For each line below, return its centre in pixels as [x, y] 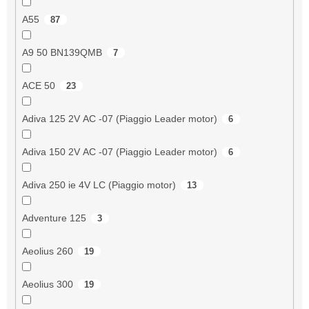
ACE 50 [38, 85]
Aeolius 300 [47, 284]
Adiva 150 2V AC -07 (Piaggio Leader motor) [119, 151]
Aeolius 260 [47, 251]
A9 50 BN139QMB [62, 52]
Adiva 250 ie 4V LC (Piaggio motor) [99, 185]
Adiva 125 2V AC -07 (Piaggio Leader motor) [119, 118]
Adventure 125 [54, 218]
